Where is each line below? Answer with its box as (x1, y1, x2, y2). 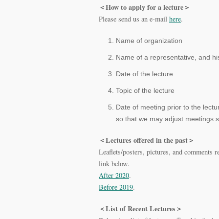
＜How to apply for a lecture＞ (99, 1, 190, 12)
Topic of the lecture (116, 86, 175, 94)
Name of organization (116, 36, 182, 44)
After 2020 (99, 170, 129, 180)
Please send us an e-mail (99, 14, 169, 23)
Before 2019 (99, 182, 133, 192)
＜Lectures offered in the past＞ (99, 134, 195, 145)
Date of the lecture (116, 69, 173, 78)
